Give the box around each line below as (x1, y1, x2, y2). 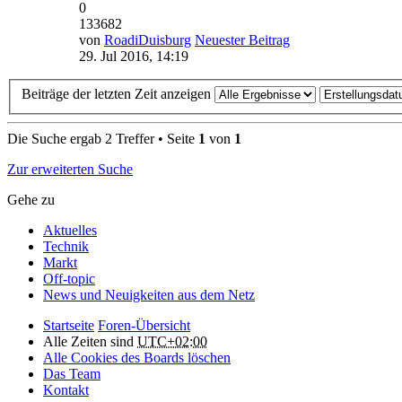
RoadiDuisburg (104, 31, 191, 48)
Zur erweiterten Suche (7, 162, 133, 178)
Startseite (43, 318, 94, 334)
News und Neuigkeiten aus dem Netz (43, 287, 255, 303)
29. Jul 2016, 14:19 (79, 48, 188, 64)
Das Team (43, 366, 100, 382)
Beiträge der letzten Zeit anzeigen (22, 86, 214, 102)
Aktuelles (43, 223, 97, 239)
